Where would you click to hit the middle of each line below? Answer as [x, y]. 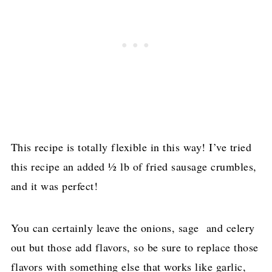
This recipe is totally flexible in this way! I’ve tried [131, 147]
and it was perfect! [54, 186]
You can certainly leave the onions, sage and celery [133, 228]
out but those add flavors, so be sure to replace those [134, 247]
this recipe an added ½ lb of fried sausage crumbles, [134, 167]
